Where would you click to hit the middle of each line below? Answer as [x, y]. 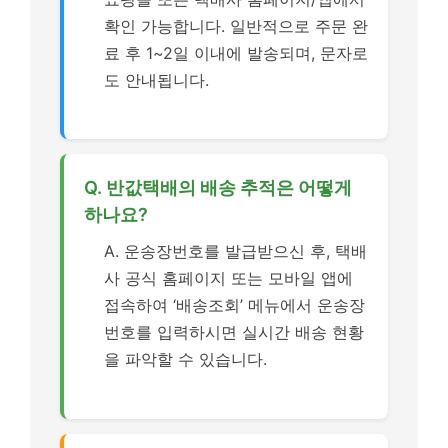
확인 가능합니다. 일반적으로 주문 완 [236, 25]
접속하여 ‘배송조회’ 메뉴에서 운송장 [234, 305]
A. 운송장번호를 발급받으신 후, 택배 [235, 251]
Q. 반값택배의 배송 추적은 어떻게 [218, 187]
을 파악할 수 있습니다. [185, 359]
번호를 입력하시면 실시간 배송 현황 [234, 332]
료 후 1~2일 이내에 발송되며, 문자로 [236, 52]
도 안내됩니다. [156, 79]
